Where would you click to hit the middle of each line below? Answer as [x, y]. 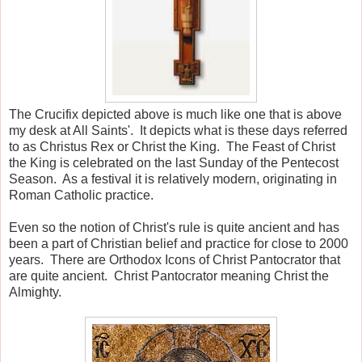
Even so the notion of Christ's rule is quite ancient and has [174, 227]
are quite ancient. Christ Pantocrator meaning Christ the [169, 276]
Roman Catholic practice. [83, 195]
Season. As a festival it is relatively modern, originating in [173, 179]
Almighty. [35, 292]
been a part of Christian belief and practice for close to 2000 [179, 243]
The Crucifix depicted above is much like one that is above [175, 114]
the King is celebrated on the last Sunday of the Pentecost [174, 162]
